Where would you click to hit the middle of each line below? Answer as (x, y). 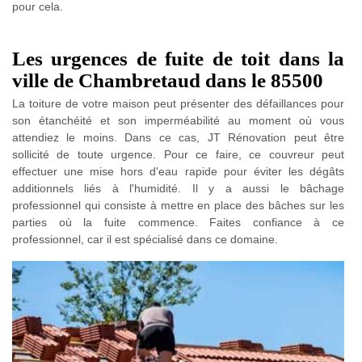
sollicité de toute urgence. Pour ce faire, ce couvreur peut (178, 154)
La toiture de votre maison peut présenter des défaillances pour (178, 103)
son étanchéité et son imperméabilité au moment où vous (178, 120)
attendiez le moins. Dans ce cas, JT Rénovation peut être (178, 137)
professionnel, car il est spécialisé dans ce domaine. (145, 239)
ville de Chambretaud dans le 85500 (168, 80)
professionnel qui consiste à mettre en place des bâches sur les (178, 205)
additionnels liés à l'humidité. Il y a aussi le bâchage (178, 188)
